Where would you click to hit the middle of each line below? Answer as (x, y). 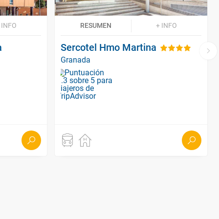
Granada (76, 60)
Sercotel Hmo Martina (109, 47)
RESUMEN (96, 25)
